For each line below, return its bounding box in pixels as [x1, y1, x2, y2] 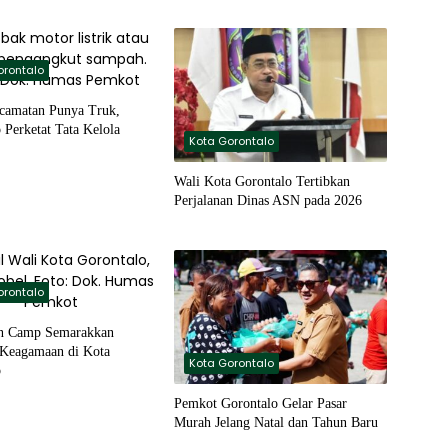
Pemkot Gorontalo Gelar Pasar [173, 396, 347, 412]
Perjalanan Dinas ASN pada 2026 [173, 193, 362, 209]
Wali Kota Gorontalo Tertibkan [173, 174, 350, 190]
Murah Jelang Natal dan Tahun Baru [173, 415, 378, 431]
